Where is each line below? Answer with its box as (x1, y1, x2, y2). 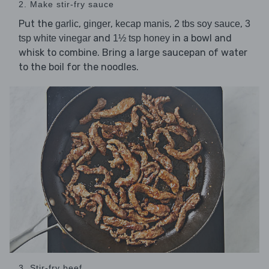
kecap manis (115, 19, 169, 29)
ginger (83, 19, 110, 29)
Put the (19, 18, 55, 30)
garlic (55, 19, 79, 29)
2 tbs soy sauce (174, 19, 240, 29)
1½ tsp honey (113, 33, 170, 44)
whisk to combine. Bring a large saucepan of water (19, 47, 247, 59)
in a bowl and (170, 32, 232, 44)
